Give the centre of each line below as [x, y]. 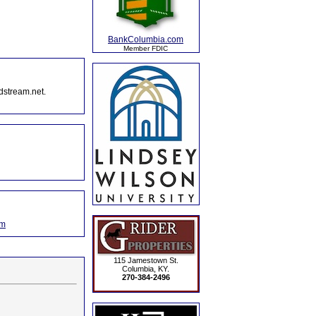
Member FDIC [146, 48]
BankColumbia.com [146, 39]
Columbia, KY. [146, 269]
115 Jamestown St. [146, 260]
